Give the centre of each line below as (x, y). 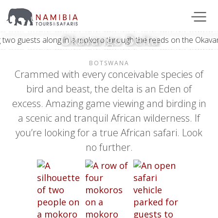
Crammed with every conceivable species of (109, 74)
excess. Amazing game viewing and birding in (109, 103)
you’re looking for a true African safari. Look (109, 133)
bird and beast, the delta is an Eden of (109, 89)
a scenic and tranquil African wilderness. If (109, 118)
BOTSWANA (109, 63)
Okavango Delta (109, 40)
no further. (109, 147)
